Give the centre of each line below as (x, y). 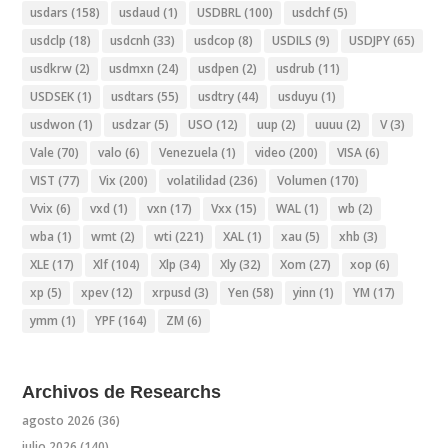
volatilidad (197, 181)
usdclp (48, 41)
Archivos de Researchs (122, 392)
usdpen (219, 69)
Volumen (302, 181)
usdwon (53, 125)
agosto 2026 (59, 421)
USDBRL (219, 13)
